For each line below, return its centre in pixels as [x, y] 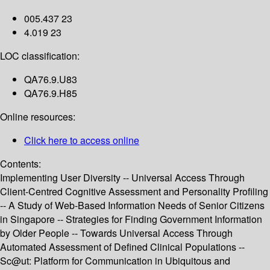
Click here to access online [82, 140]
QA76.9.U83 [51, 80]
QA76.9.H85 [51, 93]
